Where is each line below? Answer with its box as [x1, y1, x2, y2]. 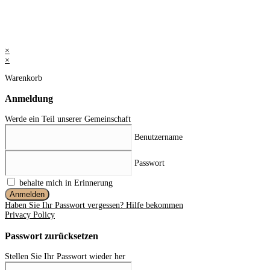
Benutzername [134, 133, 183, 142]
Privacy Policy [5, 210, 55, 220]
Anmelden [10, 190, 45, 199]
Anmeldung [5, 92, 53, 104]
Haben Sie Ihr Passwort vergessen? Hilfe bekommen [5, 201, 183, 210]
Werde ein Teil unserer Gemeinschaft [5, 115, 131, 124]
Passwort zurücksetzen [5, 230, 98, 242]
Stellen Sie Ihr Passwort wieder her [5, 252, 125, 262]
